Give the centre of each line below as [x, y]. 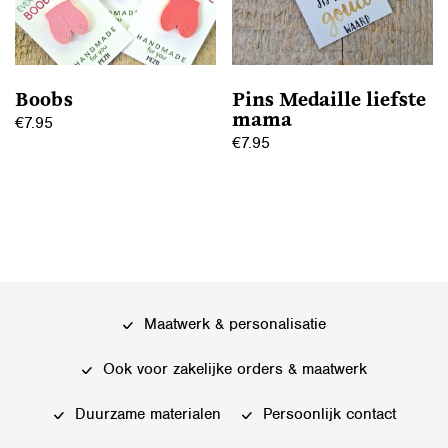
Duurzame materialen [145, 413]
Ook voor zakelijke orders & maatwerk [232, 368]
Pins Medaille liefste [329, 100]
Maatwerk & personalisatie [232, 323]
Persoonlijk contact [326, 413]
